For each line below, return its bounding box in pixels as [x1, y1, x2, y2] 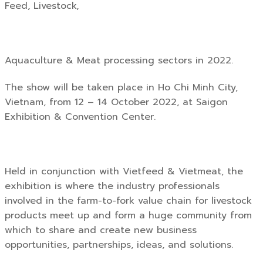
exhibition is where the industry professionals [5, 178, 220, 193]
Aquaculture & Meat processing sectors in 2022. [5, 53, 237, 68]
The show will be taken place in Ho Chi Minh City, [5, 80, 238, 95]
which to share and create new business [5, 222, 197, 237]
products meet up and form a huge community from [5, 208, 252, 222]
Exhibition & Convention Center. [5, 110, 156, 124]
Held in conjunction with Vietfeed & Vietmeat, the [5, 164, 243, 178]
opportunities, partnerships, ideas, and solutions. [5, 237, 237, 252]
